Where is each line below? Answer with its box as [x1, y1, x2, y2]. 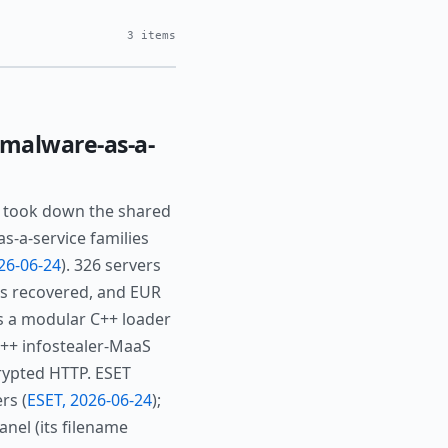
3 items [127, 29, 176, 43]
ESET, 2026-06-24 [27, 389, 152, 412]
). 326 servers [61, 254, 161, 277]
